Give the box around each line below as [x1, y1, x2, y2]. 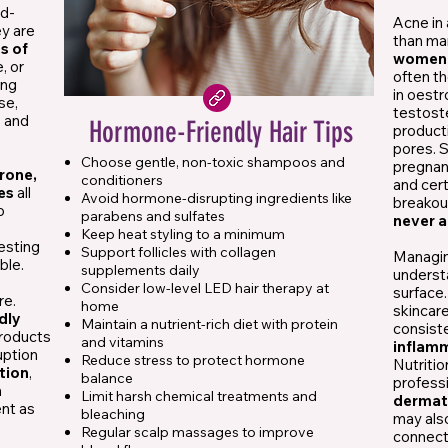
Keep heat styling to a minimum [81, 225, 285, 244]
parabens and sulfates [81, 207, 225, 226]
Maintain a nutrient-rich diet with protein [81, 315, 338, 334]
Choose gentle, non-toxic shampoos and [81, 153, 345, 172]
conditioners [81, 171, 163, 190]
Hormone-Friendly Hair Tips [89, 115, 353, 150]
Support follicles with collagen [81, 243, 276, 262]
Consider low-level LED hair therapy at [81, 279, 329, 298]
